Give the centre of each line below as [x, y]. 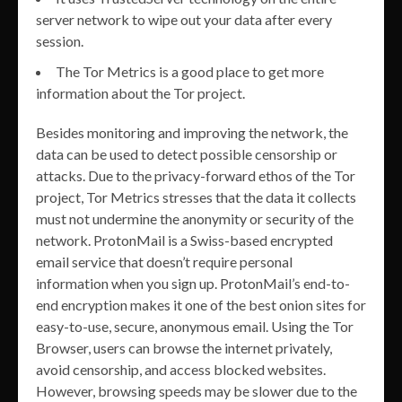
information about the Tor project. [140, 92]
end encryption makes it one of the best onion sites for [201, 304]
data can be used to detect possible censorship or [187, 153]
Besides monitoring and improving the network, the [192, 132]
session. [60, 40]
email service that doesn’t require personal [164, 261]
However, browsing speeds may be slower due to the [197, 390]
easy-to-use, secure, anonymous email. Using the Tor [195, 326]
